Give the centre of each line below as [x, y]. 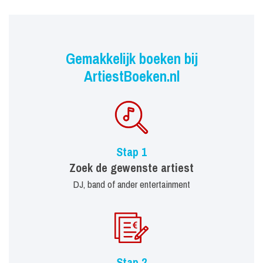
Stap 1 [131, 152]
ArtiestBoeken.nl [131, 77]
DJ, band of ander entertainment [131, 184]
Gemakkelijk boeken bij [131, 59]
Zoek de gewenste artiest [131, 168]
